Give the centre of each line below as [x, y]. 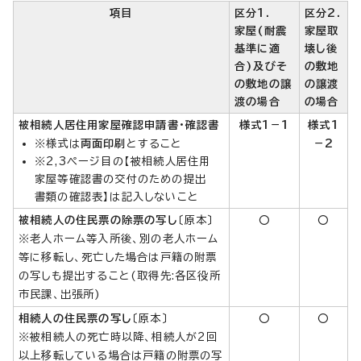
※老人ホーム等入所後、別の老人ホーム [119, 238]
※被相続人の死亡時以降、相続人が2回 [118, 336]
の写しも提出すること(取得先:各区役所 [120, 275]
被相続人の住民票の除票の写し [98, 220]
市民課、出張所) [60, 294]
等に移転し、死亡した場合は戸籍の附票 [118, 257]
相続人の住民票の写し [75, 318]
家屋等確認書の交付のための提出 [120, 178]
